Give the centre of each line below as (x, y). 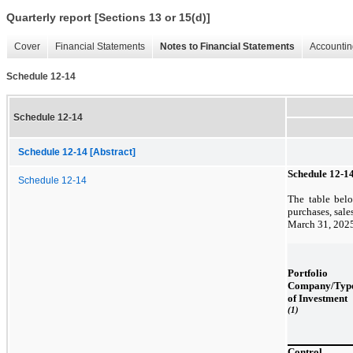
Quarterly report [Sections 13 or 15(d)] (108, 18)
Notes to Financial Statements (227, 47)
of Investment (318, 298)
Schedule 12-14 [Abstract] (77, 152)
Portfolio (308, 273)
